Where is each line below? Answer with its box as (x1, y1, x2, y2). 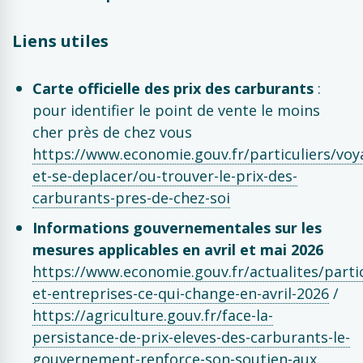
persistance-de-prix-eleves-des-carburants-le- (32, 327, 350, 347)
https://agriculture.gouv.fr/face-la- (32, 305, 273, 325)
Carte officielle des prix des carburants (32, 79, 314, 98)
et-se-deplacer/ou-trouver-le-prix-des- (32, 166, 297, 186)
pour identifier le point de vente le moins (32, 100, 320, 120)
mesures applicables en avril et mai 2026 (32, 240, 323, 259)
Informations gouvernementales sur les (32, 218, 322, 237)
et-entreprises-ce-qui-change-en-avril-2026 (32, 284, 329, 303)
